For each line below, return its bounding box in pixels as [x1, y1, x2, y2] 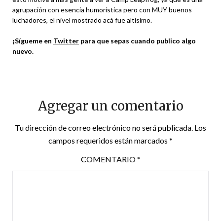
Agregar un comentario [37, 98, 184, 114]
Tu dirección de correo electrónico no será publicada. [15, 123, 193, 132]
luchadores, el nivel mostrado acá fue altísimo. [12, 16, 152, 24]
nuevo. [12, 47, 34, 55]
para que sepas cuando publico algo [79, 37, 196, 45]
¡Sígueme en [12, 37, 53, 45]
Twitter [53, 37, 79, 45]
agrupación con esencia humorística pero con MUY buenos [12, 5, 192, 14]
